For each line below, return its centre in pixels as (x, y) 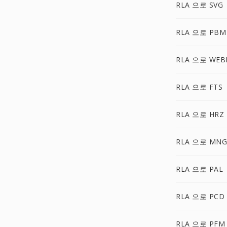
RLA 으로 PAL (199, 169)
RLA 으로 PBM (201, 32)
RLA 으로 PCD (200, 196)
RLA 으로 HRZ (200, 114)
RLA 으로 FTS (199, 87)
